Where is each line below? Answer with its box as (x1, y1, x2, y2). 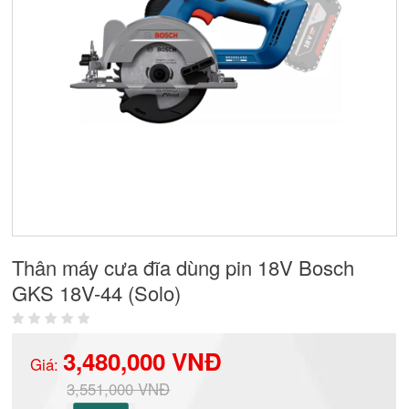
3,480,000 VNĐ (63, 344, 223, 378)
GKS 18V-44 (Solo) (12, 278, 182, 307)
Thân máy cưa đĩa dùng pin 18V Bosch (12, 253, 355, 281)
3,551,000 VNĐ (67, 378, 171, 400)
